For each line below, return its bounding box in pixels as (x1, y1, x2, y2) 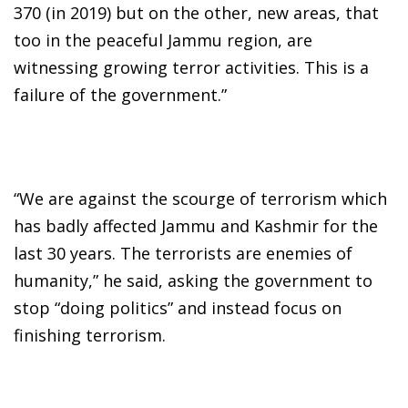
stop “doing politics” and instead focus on (14, 296, 342, 319)
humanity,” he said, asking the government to (14, 269, 372, 291)
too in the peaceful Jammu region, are (14, 28, 312, 51)
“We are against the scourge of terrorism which (14, 187, 387, 209)
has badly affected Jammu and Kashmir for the (14, 214, 378, 237)
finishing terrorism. (14, 323, 166, 346)
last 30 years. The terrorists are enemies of (14, 241, 352, 264)
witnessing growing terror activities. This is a (14, 56, 369, 78)
